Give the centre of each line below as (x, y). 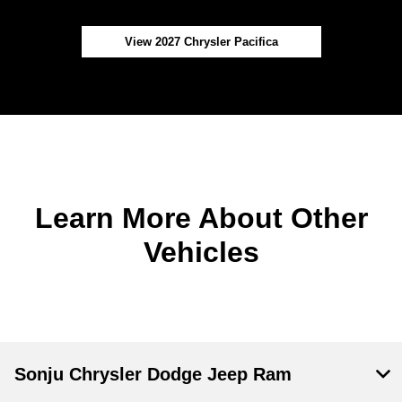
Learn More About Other (201, 218)
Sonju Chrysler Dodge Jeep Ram (153, 374)
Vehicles (201, 252)
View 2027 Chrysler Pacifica (201, 41)
